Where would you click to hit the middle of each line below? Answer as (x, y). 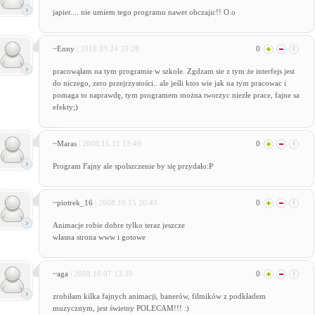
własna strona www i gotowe (99, 237)
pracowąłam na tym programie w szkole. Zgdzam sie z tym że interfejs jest (173, 71)
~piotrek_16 (73, 202)
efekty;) (65, 107)
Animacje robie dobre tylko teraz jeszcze (118, 225)
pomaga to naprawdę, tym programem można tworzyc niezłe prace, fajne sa (176, 95)
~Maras (65, 143)
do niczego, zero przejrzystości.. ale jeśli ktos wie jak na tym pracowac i (169, 83)
